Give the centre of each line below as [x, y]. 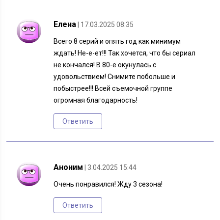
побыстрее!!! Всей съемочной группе [113, 89]
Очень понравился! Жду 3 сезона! [108, 184]
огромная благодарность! [96, 100]
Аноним [69, 167]
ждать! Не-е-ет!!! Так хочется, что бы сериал [125, 53]
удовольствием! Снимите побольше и [115, 77]
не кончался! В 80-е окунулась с [105, 65]
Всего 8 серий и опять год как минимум [117, 41]
